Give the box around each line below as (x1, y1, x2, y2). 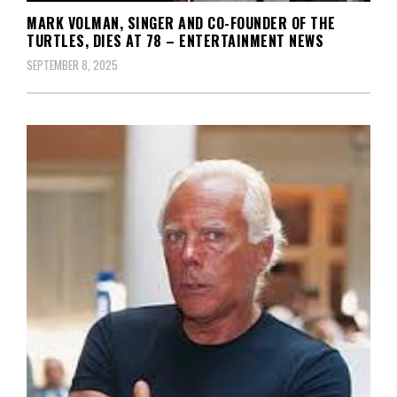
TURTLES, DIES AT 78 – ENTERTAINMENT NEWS (27, 30, 323, 52)
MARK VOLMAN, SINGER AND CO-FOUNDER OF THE (27, 12, 336, 35)
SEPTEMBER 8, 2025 (27, 56, 118, 74)
